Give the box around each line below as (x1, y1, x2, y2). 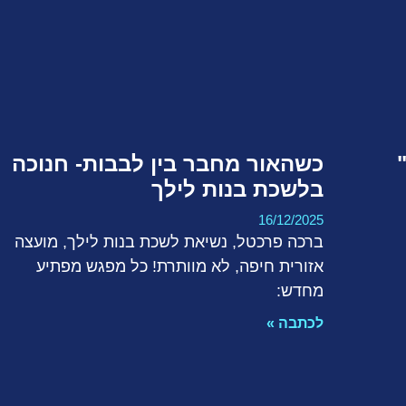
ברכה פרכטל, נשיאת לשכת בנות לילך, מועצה (14, 233, 324, 252)
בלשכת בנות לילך (150, 177, 324, 202)
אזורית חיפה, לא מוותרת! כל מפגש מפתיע (35, 257, 324, 276)
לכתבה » (266, 315, 324, 332)
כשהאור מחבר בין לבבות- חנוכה (11, 151, 324, 177)
